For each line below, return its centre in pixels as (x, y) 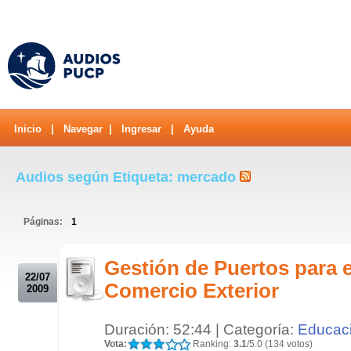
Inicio (28, 129)
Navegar (83, 129)
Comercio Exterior (192, 290)
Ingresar (141, 129)
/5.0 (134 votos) (280, 344)
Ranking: (212, 344)
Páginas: (44, 221)
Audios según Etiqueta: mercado (128, 177)
